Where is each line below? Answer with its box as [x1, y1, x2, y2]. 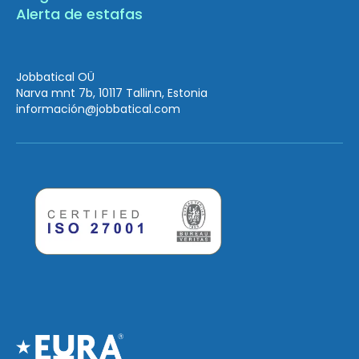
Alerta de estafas [16, 3, 143, 24]
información [16, 100, 86, 117]
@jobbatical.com [85, 100, 181, 117]
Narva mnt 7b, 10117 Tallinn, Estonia [16, 84, 208, 101]
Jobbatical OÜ [16, 68, 95, 85]
